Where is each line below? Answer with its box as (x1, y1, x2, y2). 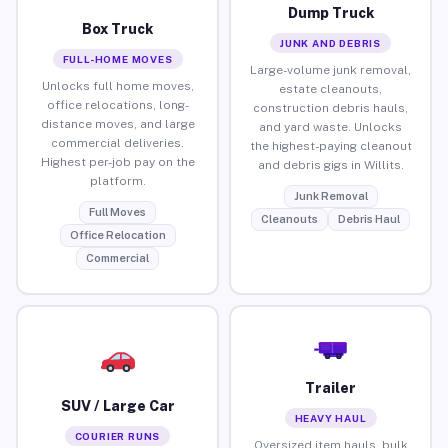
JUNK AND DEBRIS (280, 36, 381, 49)
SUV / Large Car (60, 397, 175, 414)
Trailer (305, 379, 356, 396)
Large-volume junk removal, (250, 62, 411, 77)
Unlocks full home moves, (41, 78, 194, 93)
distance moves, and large (40, 116, 195, 131)
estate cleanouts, (279, 81, 382, 96)
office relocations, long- (46, 97, 189, 112)
